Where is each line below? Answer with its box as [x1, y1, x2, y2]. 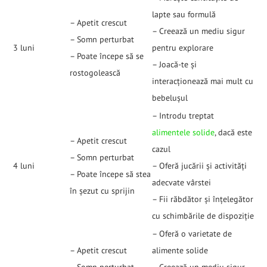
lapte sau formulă [152, 9, 216, 20]
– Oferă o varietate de [152, 228, 232, 240]
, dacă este [215, 127, 252, 138]
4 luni [13, 160, 35, 172]
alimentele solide [152, 127, 215, 138]
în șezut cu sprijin [70, 185, 135, 197]
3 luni [13, 42, 35, 54]
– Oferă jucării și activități [152, 160, 247, 172]
